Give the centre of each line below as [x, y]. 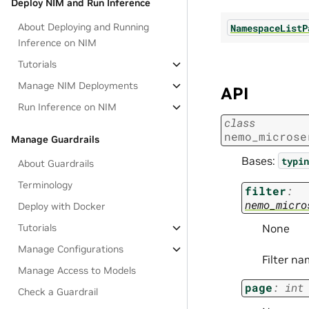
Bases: [260, 160]
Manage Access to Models [77, 270]
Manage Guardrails [55, 139]
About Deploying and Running [84, 27]
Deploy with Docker [62, 206]
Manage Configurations [71, 249]
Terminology [46, 185]
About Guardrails [56, 163]
